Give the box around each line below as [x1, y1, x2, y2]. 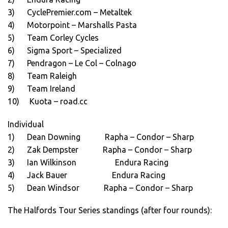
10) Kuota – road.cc [8, 97, 88, 106]
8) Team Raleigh [8, 71, 77, 81]
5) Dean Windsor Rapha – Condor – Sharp [8, 183, 195, 192]
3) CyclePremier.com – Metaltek [8, 8, 132, 17]
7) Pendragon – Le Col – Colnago [8, 59, 136, 68]
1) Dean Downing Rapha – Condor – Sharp [8, 132, 194, 141]
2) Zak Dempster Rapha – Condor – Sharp [8, 145, 192, 154]
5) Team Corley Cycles [8, 33, 99, 43]
